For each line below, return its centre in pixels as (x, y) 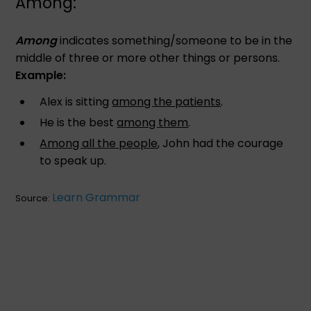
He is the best (78, 122)
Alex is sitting (76, 101)
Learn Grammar (96, 197)
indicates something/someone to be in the (175, 40)
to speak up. (73, 160)
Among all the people (99, 143)
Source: (34, 198)
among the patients (167, 101)
